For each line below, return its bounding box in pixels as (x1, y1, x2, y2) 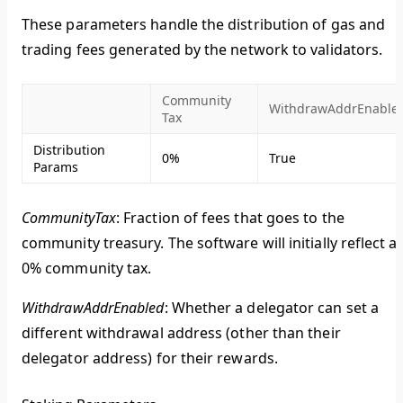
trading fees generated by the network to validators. (22, 40, 383, 60)
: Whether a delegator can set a (164, 298, 380, 318)
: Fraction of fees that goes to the (115, 208, 345, 228)
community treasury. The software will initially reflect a (22, 233, 398, 254)
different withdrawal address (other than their (22, 323, 341, 344)
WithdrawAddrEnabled (22, 298, 165, 318)
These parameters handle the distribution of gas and (22, 14, 386, 35)
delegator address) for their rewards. (22, 348, 278, 369)
